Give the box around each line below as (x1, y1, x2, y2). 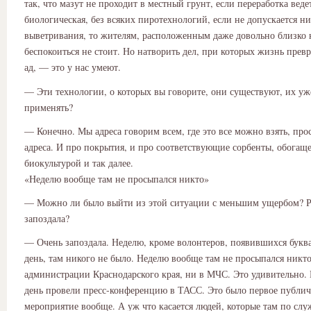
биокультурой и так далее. (24, 155, 133, 169)
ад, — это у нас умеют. (24, 60, 121, 74)
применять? (24, 100, 73, 114)
